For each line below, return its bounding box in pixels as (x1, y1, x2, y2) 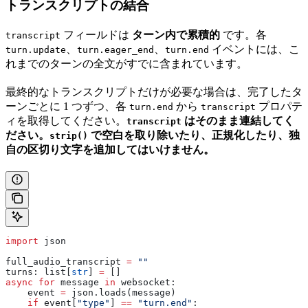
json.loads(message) (66, 287, 176, 298)
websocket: (115, 276, 176, 287)
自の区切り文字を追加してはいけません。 (5, 143, 214, 155)
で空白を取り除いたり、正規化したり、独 (88, 129, 300, 141)
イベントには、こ (209, 43, 300, 55)
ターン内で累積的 (132, 28, 220, 41)
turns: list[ (5, 266, 71, 277)
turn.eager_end (77, 44, 154, 55)
